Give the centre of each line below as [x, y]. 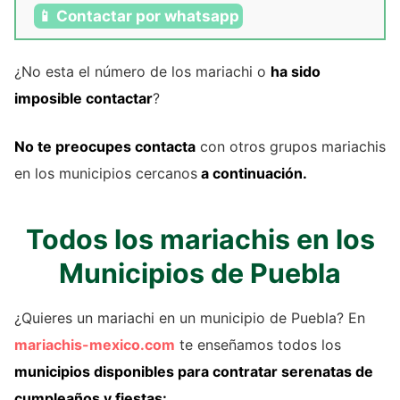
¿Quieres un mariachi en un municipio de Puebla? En [190, 318]
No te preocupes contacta [105, 147]
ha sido [296, 72]
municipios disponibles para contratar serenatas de [194, 372]
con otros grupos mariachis [291, 147]
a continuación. [252, 174]
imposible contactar [83, 99]
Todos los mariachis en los [200, 240]
